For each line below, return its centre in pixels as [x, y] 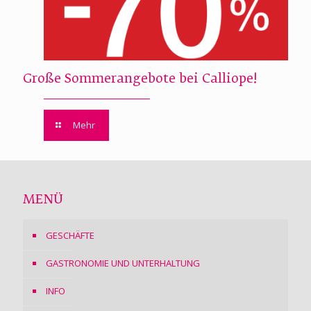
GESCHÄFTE [70, 235]
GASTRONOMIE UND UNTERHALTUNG [123, 263]
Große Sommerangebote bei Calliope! [140, 79]
